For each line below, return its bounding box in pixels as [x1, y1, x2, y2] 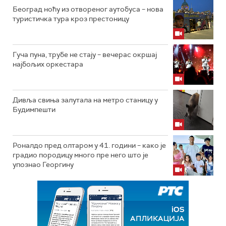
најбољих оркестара [13, 60, 83, 69]
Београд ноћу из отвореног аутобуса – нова [13, 5, 163, 14]
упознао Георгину [13, 160, 74, 169]
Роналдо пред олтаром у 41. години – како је [13, 141, 166, 150]
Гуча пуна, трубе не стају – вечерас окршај [13, 50, 157, 59]
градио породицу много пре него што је [13, 150, 148, 159]
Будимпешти [13, 105, 55, 114]
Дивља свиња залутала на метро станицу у [13, 95, 158, 104]
